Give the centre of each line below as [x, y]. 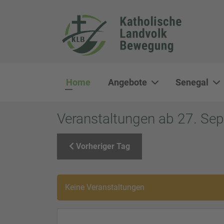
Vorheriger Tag [102, 146]
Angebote [127, 82]
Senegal [192, 82]
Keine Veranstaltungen [105, 187]
